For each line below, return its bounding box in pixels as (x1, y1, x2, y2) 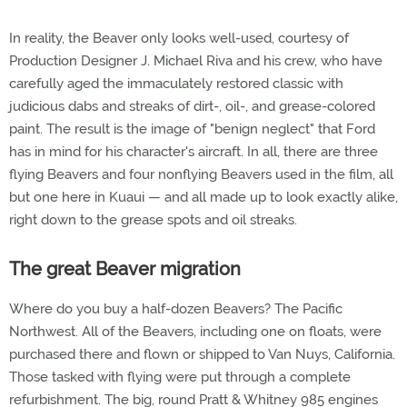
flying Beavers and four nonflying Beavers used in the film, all (9, 166, 393, 183)
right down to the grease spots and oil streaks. (9, 212, 297, 228)
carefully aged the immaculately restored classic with (9, 75, 343, 92)
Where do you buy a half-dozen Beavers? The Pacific (9, 301, 342, 317)
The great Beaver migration (9, 258, 241, 280)
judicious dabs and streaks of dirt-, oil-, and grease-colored (9, 98, 375, 114)
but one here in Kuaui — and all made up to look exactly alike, (9, 189, 398, 205)
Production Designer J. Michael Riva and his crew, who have (9, 53, 382, 69)
